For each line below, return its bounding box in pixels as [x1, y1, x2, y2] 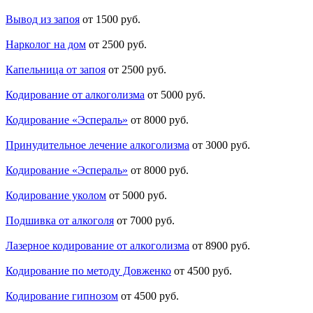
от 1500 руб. [82, 13, 140, 26]
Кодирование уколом [6, 189, 106, 202]
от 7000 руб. [117, 214, 175, 227]
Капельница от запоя [6, 64, 105, 76]
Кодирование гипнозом [6, 290, 118, 303]
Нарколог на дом [6, 38, 86, 51]
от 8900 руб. [192, 240, 250, 252]
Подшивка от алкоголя [6, 214, 114, 227]
